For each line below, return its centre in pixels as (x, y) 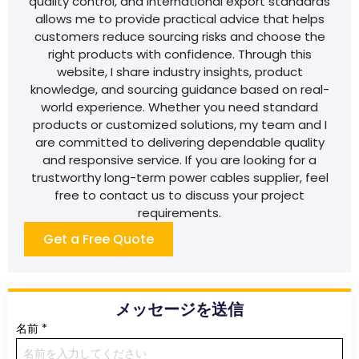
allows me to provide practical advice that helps (179, 18)
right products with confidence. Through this (179, 54)
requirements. (179, 212)
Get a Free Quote (99, 239)
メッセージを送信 (179, 309)
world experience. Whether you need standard (179, 107)
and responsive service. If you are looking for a (179, 159)
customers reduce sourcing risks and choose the (179, 36)
